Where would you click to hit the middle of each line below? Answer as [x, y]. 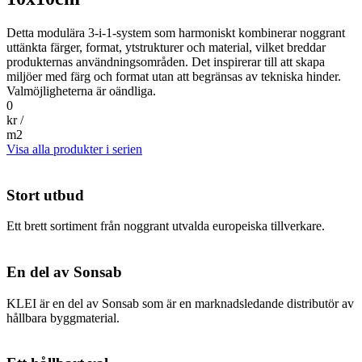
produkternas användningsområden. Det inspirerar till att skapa [166, 61]
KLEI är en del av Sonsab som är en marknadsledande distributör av [180, 303]
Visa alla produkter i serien [74, 149]
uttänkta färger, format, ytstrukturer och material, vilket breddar [166, 47]
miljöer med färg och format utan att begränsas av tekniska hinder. [174, 76]
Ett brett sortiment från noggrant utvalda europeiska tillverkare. [166, 226]
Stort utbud [45, 195]
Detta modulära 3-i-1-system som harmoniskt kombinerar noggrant [176, 32]
